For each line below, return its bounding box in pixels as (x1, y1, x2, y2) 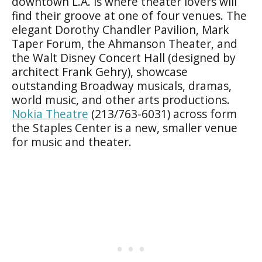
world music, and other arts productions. (12, 91, 239, 108)
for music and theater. (12, 133, 132, 150)
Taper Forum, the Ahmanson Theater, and (12, 35, 237, 51)
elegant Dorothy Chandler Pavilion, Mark (12, 21, 229, 37)
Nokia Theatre (12, 105, 88, 122)
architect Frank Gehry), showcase (12, 63, 188, 80)
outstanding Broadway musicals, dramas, (12, 77, 232, 94)
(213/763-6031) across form (88, 105, 237, 122)
